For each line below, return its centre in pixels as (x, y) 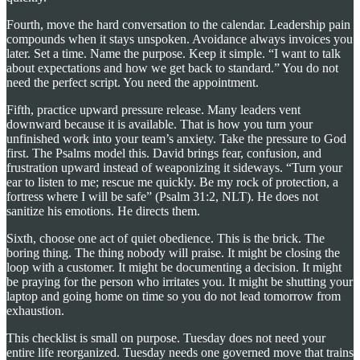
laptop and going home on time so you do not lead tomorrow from (174, 296)
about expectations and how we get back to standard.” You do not (172, 67)
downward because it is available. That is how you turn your (160, 124)
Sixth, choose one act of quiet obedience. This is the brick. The (166, 238)
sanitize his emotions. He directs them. (103, 211)
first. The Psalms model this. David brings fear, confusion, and (164, 153)
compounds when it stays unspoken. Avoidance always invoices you (180, 39)
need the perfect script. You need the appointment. (133, 82)
